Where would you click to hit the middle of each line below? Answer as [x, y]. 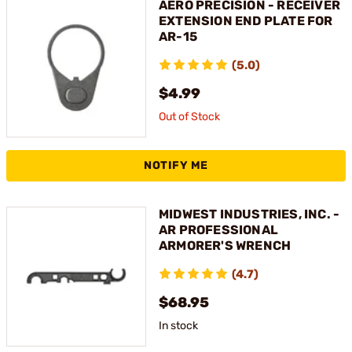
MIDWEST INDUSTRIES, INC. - [249, 214]
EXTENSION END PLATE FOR [246, 21]
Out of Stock [189, 117]
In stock [178, 326]
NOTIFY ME [176, 165]
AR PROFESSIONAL [218, 230]
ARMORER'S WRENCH [225, 246]
